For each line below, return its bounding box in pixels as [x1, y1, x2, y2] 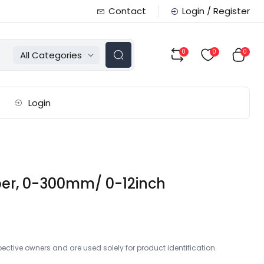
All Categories [19, 48, 82, 61]
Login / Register [181, 5, 250, 17]
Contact [108, 5, 146, 17]
